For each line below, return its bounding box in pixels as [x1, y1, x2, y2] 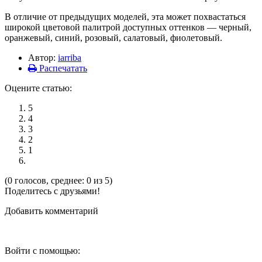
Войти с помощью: [5, 245, 80, 256]
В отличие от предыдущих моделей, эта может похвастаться [5, 11, 246, 22]
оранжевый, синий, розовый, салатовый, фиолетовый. [5, 32, 222, 43]
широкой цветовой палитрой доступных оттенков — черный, [5, 22, 251, 32]
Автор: [28, 52, 58, 63]
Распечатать [37, 63, 87, 73]
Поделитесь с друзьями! [5, 185, 100, 196]
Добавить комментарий [5, 205, 98, 216]
